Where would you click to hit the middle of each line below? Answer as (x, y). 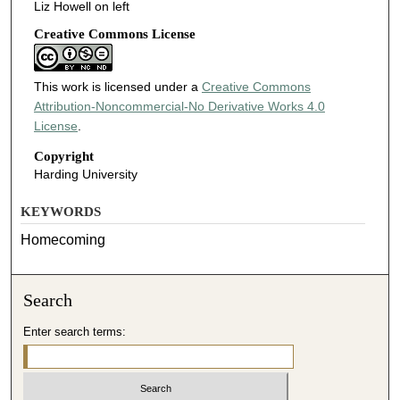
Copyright (63, 156)
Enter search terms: (75, 331)
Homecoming (63, 239)
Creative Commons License (114, 34)
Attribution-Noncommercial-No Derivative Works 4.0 (179, 107)
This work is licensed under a (117, 87)
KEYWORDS (61, 211)
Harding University (85, 174)
